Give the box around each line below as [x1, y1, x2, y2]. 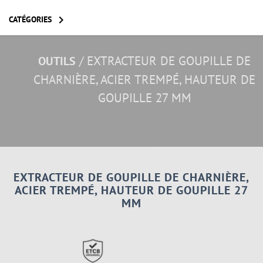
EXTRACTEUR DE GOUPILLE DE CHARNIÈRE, [14, 170, 249, 185]
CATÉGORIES [9, 14, 54, 25]
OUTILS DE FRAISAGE [9, 204, 95, 215]
